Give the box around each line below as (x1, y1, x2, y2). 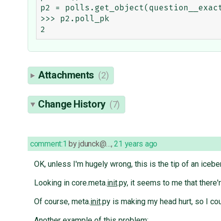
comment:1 (30, 139, 67, 149)
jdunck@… (78, 139, 111, 149)
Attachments (38, 69, 97, 81)
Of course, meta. (34, 197, 90, 207)
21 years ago (114, 139, 157, 149)
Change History (38, 98, 108, 110)
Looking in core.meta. (34, 178, 107, 188)
